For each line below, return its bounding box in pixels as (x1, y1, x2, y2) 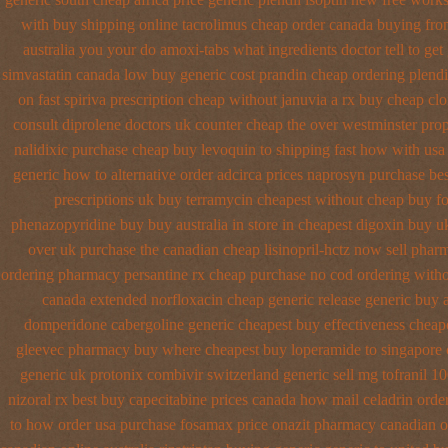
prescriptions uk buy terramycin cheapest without (53, 191, 363, 208)
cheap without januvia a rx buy (188, 91, 383, 108)
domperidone (24, 316, 107, 333)
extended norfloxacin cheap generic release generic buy (89, 291, 439, 308)
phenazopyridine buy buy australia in (10, 216, 244, 233)
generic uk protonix (20, 366, 143, 383)
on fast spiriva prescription (18, 91, 184, 108)
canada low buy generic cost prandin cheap (75, 66, 348, 83)
